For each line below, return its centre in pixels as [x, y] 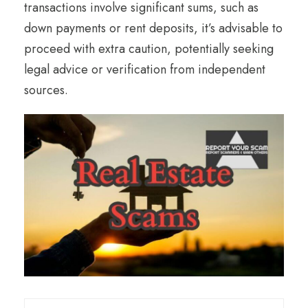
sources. [46, 90]
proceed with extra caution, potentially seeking [149, 48]
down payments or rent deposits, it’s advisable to [153, 28]
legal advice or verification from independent [145, 69]
